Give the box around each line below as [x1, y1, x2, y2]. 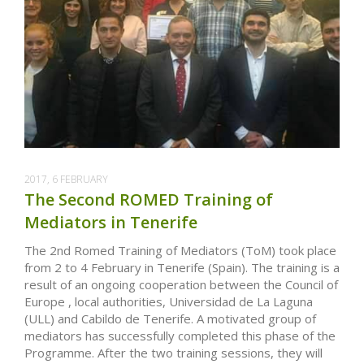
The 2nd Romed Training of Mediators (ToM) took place [24, 242, 336, 258]
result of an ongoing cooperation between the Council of [24, 276, 338, 292]
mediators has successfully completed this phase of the [24, 327, 336, 344]
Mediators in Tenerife [24, 211, 197, 233]
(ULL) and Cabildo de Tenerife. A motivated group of [24, 310, 316, 327]
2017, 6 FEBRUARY [24, 172, 108, 186]
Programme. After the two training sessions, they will [24, 344, 323, 361]
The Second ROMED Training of [24, 188, 273, 210]
